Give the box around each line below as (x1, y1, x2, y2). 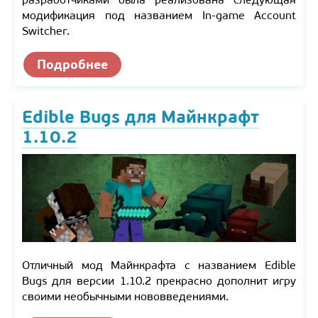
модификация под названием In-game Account (22, 9, 296, 23)
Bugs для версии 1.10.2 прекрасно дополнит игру (22, 273, 296, 287)
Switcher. (22, 24, 70, 38)
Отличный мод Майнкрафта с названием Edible (22, 258, 296, 272)
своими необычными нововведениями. (22, 289, 229, 303)
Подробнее (37, 56, 108, 73)
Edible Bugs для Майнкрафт (22, 106, 259, 128)
